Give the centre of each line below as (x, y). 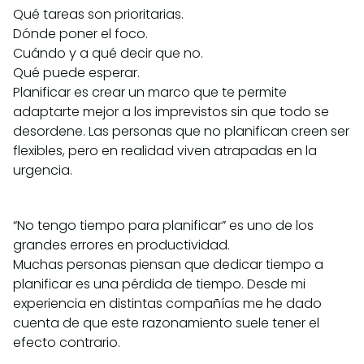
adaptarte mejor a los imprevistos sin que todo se (171, 112)
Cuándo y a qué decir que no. (108, 54)
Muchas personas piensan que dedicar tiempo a (168, 265)
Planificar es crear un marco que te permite (150, 93)
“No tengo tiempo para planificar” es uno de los (163, 226)
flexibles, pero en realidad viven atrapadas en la (165, 151)
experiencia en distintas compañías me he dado (167, 304)
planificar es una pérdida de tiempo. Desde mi (159, 284)
